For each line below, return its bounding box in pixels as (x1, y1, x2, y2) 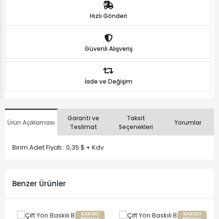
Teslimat (69, 122, 97, 131)
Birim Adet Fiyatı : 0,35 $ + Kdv (12, 142, 104, 152)
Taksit (126, 113, 145, 122)
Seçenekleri (118, 122, 153, 131)
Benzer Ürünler (12, 178, 66, 189)
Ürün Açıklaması (7, 118, 55, 127)
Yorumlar (175, 118, 201, 127)
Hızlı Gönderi (89, 11, 127, 20)
